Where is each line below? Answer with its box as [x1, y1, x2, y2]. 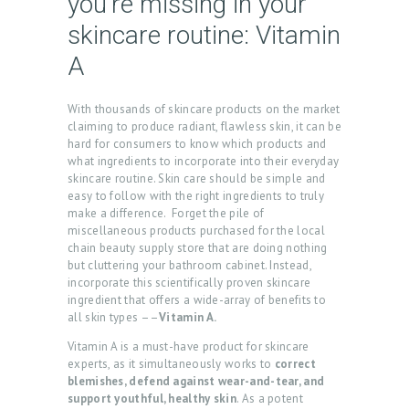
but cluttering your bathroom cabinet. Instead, [68, 257, 311, 274]
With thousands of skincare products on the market [68, 101, 341, 118]
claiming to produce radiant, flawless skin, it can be [68, 119, 341, 135]
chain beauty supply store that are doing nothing [68, 240, 328, 257]
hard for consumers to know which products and [68, 136, 327, 152]
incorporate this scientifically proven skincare [68, 275, 311, 291]
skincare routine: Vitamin [68, 20, 341, 51]
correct [274, 356, 316, 372]
